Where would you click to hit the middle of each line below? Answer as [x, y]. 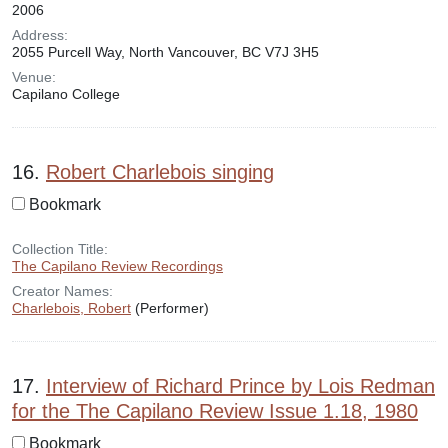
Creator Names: [62, 291]
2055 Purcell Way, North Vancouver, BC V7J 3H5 [165, 52]
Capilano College [66, 94]
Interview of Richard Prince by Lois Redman [240, 386]
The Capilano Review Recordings [117, 266]
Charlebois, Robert [71, 308]
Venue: [34, 77]
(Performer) [170, 308]
